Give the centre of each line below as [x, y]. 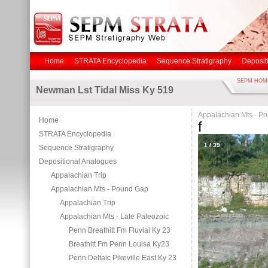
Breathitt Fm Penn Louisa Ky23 [119, 244]
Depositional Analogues [78, 162]
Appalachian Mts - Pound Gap [100, 189]
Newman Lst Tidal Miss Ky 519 [105, 90]
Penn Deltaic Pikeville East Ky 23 [123, 258]
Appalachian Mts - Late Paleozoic [114, 217]
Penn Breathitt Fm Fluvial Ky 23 [120, 230]
